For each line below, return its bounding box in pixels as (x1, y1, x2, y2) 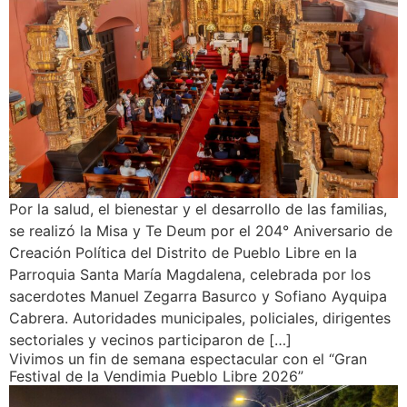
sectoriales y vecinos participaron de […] (9, 330, 292, 349)
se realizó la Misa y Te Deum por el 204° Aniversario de (9, 221, 392, 240)
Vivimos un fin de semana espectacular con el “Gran (9, 349, 367, 368)
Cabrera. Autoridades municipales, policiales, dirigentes (9, 308, 391, 327)
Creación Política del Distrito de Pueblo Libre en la (9, 243, 357, 262)
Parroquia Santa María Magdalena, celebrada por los (9, 264, 371, 283)
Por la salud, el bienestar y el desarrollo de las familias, (9, 199, 387, 218)
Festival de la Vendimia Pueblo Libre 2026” (9, 366, 303, 385)
